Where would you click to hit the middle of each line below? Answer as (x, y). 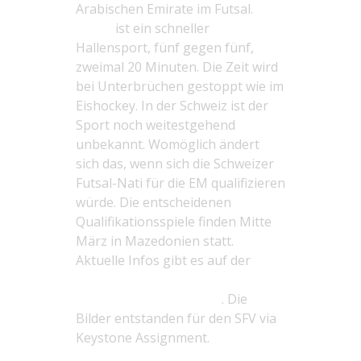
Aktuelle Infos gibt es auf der (163, 260)
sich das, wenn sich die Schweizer (175, 164)
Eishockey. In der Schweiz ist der (172, 106)
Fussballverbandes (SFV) (149, 299)
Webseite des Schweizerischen (167, 280)
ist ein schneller (161, 28)
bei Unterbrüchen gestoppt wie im (180, 86)
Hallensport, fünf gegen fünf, (165, 48)
